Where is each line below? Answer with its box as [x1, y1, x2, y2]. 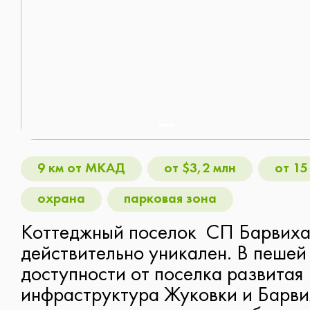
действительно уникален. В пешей [21, 244, 307, 264]
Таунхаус [83, 31, 175, 55]
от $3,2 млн [164, 162, 236, 176]
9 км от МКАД [37, 162, 125, 176]
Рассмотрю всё [83, 78, 237, 102]
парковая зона [124, 192, 217, 206]
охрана [37, 192, 85, 206]
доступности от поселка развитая [21, 265, 303, 285]
